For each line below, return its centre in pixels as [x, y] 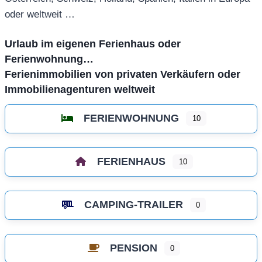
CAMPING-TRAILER [133, 204]
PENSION [133, 248]
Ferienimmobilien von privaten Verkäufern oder [123, 75]
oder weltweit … [40, 15]
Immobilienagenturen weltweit [80, 90]
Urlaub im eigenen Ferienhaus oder [93, 44]
